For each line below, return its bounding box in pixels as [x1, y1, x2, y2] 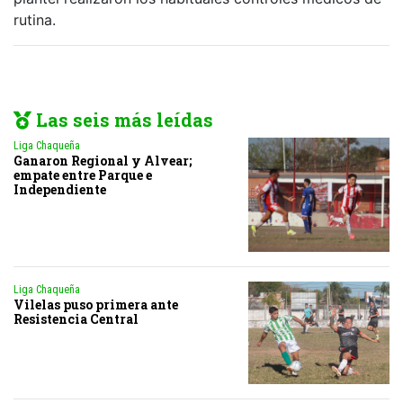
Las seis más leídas [31, 107, 213, 131]
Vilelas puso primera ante [13, 296, 178, 314]
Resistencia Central [13, 310, 139, 328]
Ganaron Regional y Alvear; [13, 151, 192, 169]
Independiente [13, 180, 106, 198]
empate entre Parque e [13, 166, 152, 184]
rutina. [13, 10, 56, 29]
